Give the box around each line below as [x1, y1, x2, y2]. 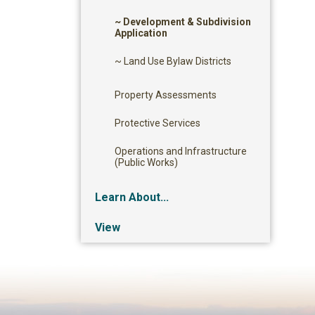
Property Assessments [115, 89, 217, 101]
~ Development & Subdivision [115, 16, 251, 27]
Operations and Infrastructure [115, 146, 247, 157]
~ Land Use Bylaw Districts [115, 56, 231, 67]
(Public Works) [115, 157, 178, 168]
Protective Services [115, 117, 200, 129]
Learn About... [95, 191, 169, 204]
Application [115, 27, 167, 39]
